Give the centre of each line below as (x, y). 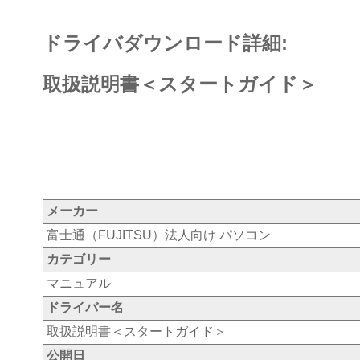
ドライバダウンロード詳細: (165, 43)
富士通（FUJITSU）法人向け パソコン (159, 235)
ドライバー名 (85, 307)
